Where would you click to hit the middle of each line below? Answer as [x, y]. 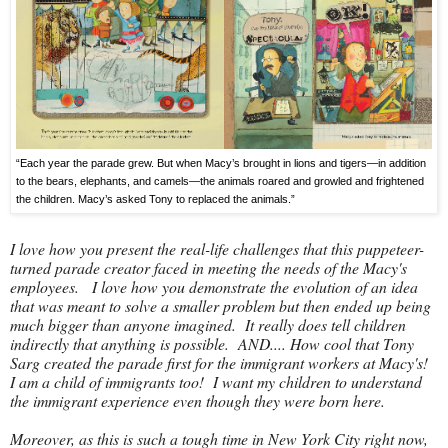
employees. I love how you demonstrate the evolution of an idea [214, 287]
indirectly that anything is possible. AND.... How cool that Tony [212, 344]
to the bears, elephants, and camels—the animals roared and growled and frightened [220, 180]
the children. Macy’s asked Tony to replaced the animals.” [155, 198]
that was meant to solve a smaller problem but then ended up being [220, 306]
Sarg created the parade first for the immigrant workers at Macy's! [223, 363]
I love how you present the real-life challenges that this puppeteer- [217, 249]
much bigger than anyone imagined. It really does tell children [208, 325]
